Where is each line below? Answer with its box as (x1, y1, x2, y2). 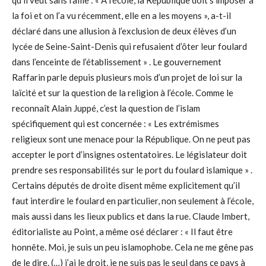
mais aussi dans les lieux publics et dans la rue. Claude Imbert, (12, 211, 249, 221)
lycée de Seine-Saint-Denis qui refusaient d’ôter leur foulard (12, 41, 247, 52)
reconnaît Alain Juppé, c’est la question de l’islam (12, 103, 200, 113)
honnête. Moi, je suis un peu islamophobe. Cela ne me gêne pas (12, 242, 254, 252)
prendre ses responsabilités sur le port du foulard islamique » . (12, 164, 252, 175)
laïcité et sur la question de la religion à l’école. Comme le (12, 87, 233, 98)
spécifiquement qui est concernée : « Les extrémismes (12, 118, 219, 129)
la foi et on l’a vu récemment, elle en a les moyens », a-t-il (12, 10, 231, 21)
